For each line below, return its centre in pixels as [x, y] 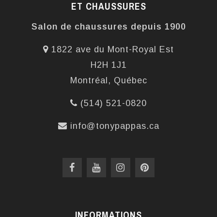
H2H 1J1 [108, 65]
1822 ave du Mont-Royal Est [111, 49]
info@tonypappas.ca [115, 126]
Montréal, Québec [108, 80]
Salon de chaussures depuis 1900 [108, 26]
